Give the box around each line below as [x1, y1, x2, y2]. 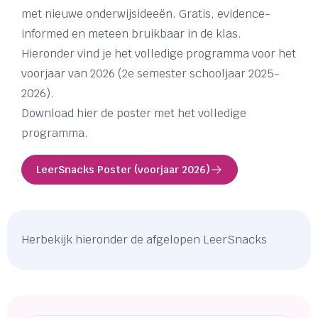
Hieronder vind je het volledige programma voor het [21, 46, 296, 62]
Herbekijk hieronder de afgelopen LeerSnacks [21, 232, 267, 248]
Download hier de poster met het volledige [21, 106, 246, 121]
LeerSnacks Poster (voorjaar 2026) [36, 163, 210, 177]
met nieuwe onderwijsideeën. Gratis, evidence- [21, 6, 270, 22]
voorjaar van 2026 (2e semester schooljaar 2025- [21, 66, 280, 82]
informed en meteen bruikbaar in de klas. [21, 26, 241, 42]
